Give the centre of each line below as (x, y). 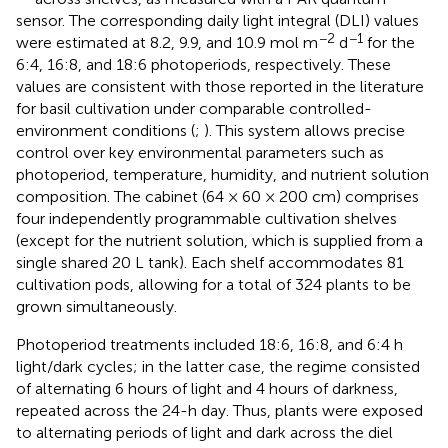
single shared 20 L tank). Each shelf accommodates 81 (210, 262)
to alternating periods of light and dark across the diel (204, 432)
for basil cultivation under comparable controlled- (194, 108)
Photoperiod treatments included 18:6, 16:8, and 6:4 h (209, 344)
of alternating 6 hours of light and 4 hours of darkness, (207, 388)
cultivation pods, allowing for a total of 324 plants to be (213, 284)
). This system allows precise (304, 130)
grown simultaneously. (96, 306)
